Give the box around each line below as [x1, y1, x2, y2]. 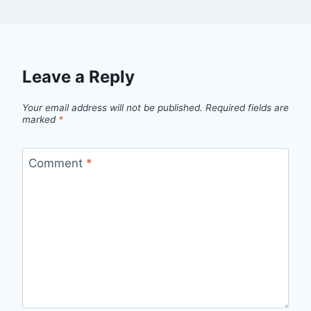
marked [22, 113, 58, 125]
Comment [28, 155, 86, 170]
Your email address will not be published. [22, 101, 203, 113]
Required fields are [205, 101, 289, 113]
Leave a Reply [22, 67, 135, 87]
